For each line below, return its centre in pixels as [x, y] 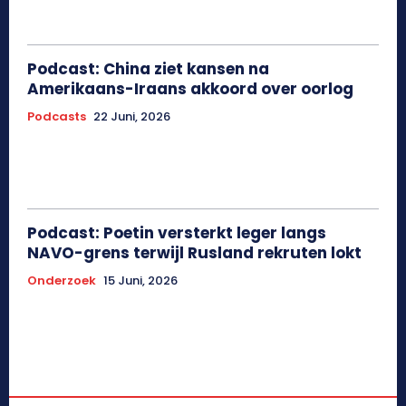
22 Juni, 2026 [132, 117]
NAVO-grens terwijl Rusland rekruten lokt [194, 253]
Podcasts [57, 117]
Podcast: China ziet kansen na [148, 69]
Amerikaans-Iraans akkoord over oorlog [190, 89]
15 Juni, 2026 [140, 281]
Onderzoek [62, 281]
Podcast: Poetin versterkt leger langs [177, 233]
